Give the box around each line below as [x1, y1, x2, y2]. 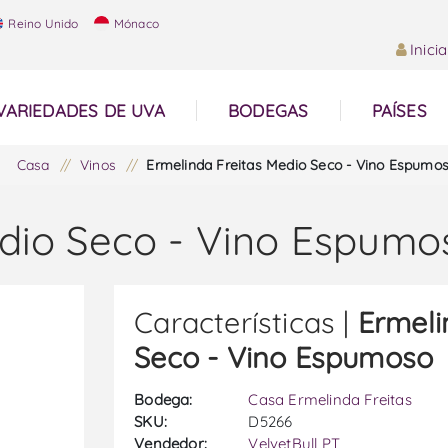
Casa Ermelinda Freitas [248, 390, 412, 409]
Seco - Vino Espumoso [134, 339, 434, 375]
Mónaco [110, 16, 160, 31]
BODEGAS [227, 100, 309, 121]
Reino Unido [5, 16, 79, 31]
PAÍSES [371, 100, 427, 121]
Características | [134, 304, 358, 340]
